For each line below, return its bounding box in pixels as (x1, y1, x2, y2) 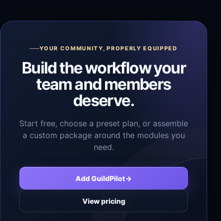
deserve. (73, 91, 135, 110)
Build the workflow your (21, 58, 186, 77)
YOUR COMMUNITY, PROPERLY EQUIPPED (39, 45, 178, 52)
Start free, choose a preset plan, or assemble (19, 118, 188, 128)
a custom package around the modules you (22, 130, 185, 140)
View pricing (82, 196, 125, 205)
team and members (36, 74, 171, 94)
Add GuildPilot (75, 174, 125, 183)
